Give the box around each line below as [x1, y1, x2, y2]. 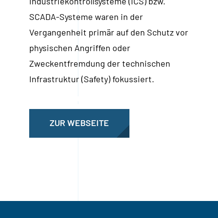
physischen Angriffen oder [29, 42, 130, 54]
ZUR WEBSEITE [49, 117, 109, 128]
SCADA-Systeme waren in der [29, 11, 143, 22]
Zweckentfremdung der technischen [29, 58, 170, 69]
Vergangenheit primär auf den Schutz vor [29, 27, 188, 38]
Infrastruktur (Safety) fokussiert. [29, 73, 154, 85]
